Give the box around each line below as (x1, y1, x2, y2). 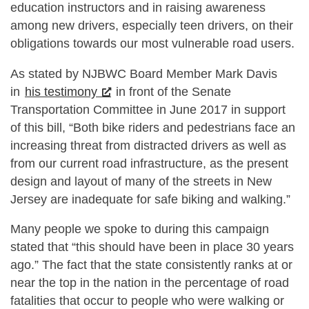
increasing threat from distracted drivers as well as (10, 138, 286, 152)
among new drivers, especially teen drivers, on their (10, 19, 293, 33)
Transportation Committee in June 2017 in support (10, 102, 286, 117)
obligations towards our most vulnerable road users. (10, 37, 295, 51)
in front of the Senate (112, 84, 231, 99)
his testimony (25, 84, 97, 99)
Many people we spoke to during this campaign (10, 222, 269, 237)
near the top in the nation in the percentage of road (10, 276, 289, 290)
